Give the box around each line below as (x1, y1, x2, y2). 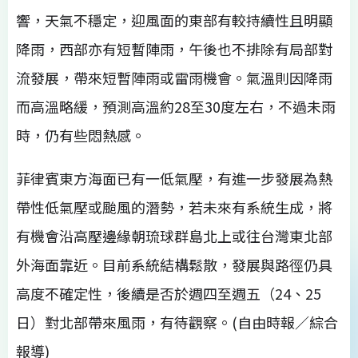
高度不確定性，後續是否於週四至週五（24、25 (16, 282, 321, 304)
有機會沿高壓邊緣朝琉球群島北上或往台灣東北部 (16, 225, 332, 246)
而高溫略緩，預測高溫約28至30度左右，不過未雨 (16, 95, 336, 117)
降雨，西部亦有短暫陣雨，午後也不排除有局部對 (16, 38, 332, 59)
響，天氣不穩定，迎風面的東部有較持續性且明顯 (16, 9, 332, 30)
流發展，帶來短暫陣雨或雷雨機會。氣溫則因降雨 (16, 66, 332, 88)
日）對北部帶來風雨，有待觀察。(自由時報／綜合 (16, 311, 338, 332)
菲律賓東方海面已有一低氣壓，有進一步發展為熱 (16, 167, 332, 189)
